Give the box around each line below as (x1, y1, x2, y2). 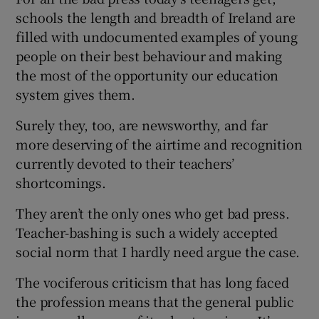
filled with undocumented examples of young (16, 26, 298, 46)
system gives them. (16, 84, 135, 103)
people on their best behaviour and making (16, 46, 283, 65)
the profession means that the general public (16, 291, 294, 310)
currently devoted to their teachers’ (16, 153, 235, 172)
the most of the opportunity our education (16, 65, 279, 84)
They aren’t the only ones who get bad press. (16, 203, 290, 222)
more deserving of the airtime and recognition (16, 134, 303, 153)
